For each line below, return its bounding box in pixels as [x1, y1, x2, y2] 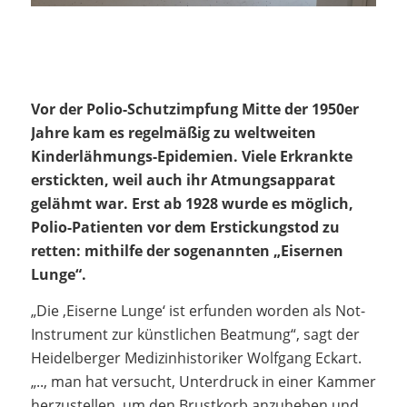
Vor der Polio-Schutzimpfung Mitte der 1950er [30, 98, 359, 119]
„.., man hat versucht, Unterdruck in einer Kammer [30, 371, 376, 392]
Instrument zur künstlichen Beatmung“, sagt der [30, 323, 360, 344]
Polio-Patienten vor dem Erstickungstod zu [30, 216, 340, 237]
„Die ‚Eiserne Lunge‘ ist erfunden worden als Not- [30, 300, 365, 321]
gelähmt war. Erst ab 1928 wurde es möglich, [30, 193, 353, 213]
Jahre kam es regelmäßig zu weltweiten [30, 122, 316, 143]
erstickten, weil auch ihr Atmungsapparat [30, 169, 335, 190]
